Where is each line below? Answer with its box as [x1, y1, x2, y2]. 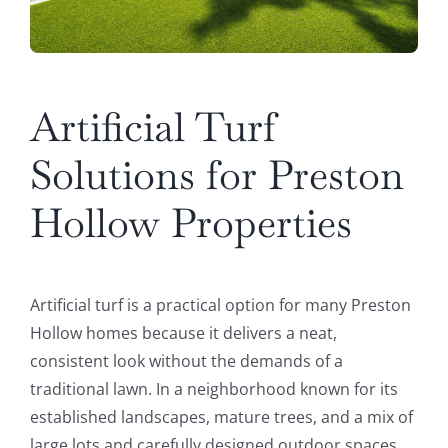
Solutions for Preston [29, 149, 404, 202]
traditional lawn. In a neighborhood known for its [29, 378, 398, 401]
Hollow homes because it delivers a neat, [29, 322, 337, 345]
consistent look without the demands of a [29, 350, 343, 373]
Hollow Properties [29, 197, 352, 250]
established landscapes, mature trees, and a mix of [29, 406, 413, 429]
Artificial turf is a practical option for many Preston [29, 294, 411, 317]
